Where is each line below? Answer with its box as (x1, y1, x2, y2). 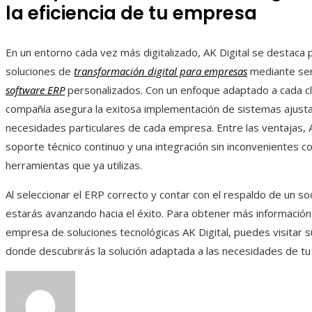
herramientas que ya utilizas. (6, 158, 142, 173)
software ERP (6, 83, 65, 97)
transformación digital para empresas (74, 64, 247, 79)
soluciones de (6, 64, 74, 79)
